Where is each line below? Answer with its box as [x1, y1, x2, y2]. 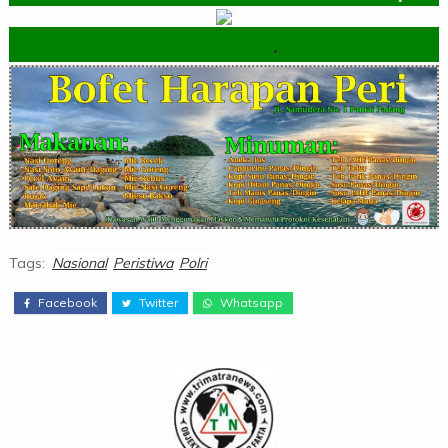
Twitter [135, 294, 178, 310]
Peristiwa [112, 253, 173, 272]
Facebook [34, 294, 97, 310]
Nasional [51, 253, 107, 272]
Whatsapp [216, 294, 283, 310]
